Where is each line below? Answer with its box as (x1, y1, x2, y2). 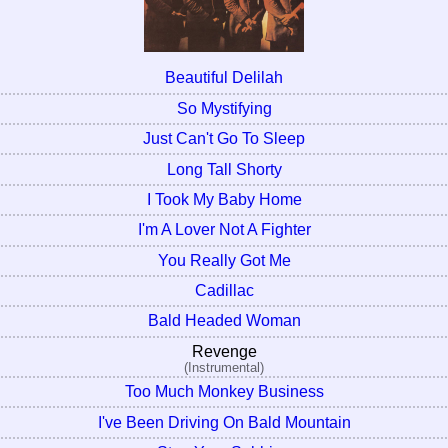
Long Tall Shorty (166, 160, 282, 178)
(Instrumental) (184, 359, 264, 375)
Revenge (191, 342, 257, 360)
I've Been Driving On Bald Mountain (97, 413, 351, 431)
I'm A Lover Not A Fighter (137, 221, 311, 239)
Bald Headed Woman (147, 312, 301, 330)
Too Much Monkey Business (124, 383, 324, 401)
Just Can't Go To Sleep (143, 130, 305, 148)
